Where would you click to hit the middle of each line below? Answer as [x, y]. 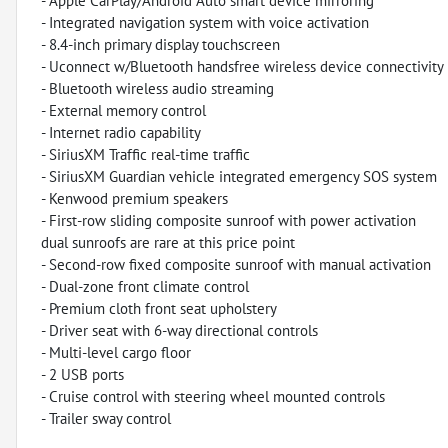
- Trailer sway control [106, 418]
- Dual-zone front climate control [145, 286]
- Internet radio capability [121, 132]
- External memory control [123, 110]
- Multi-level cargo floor [116, 352]
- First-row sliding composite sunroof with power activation [228, 220]
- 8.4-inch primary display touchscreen [160, 44]
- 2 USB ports [82, 374]
